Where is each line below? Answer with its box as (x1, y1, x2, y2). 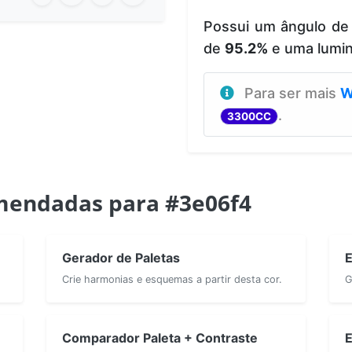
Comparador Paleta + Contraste (62, 329, 258, 346)
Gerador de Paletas (62, 249, 180, 266)
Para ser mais (244, 84, 340, 101)
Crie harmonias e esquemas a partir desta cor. (62, 273, 282, 285)
